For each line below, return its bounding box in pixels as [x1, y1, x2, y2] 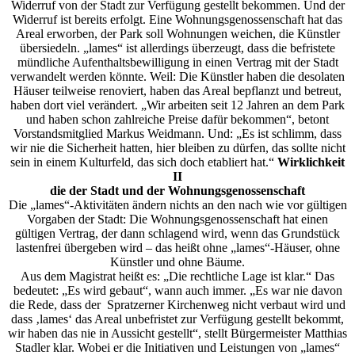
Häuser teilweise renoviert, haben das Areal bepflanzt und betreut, [13, 84, 342, 98]
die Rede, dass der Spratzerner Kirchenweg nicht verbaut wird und [10, 298, 345, 312]
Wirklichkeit [277, 155, 345, 170]
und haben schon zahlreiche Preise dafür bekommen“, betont [26, 113, 329, 127]
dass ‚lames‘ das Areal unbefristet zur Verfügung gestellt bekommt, [11, 312, 344, 326]
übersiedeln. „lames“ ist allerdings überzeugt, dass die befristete [20, 41, 335, 55]
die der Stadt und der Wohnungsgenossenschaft [50, 184, 305, 198]
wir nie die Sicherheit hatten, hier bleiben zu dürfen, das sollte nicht [10, 141, 345, 155]
